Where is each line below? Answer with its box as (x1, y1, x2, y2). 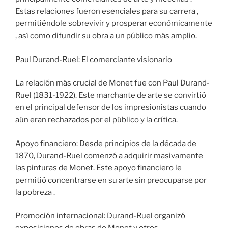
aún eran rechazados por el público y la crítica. (15, 115, 178, 125)
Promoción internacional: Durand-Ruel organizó (15, 211, 185, 221)
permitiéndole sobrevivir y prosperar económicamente (15, 19, 212, 28)
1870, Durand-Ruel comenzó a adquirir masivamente (15, 151, 203, 160)
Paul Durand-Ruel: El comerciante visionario (15, 54, 172, 64)
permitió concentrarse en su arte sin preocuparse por (15, 175, 207, 185)
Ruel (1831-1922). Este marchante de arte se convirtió (15, 91, 206, 100)
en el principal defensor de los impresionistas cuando (15, 103, 206, 112)
